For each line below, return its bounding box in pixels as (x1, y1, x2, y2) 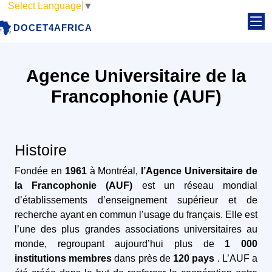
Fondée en (15, 166, 65, 176)
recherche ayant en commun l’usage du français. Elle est (15, 209, 257, 220)
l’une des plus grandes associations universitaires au (15, 224, 257, 234)
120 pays (173, 253, 215, 263)
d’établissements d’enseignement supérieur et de (15, 195, 257, 205)
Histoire (15, 141, 67, 158)
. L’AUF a (214, 253, 258, 263)
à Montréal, (86, 166, 141, 176)
